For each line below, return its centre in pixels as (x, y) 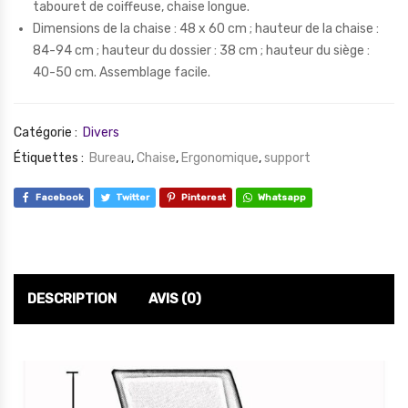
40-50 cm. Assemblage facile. (122, 72)
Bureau (110, 158)
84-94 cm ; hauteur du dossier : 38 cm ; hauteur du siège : (201, 50)
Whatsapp (282, 198)
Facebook (60, 198)
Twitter (133, 198)
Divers (101, 132)
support (287, 158)
